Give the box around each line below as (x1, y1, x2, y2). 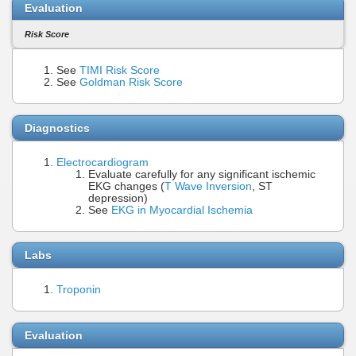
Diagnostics (25, 121, 90, 134)
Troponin (56, 284, 101, 296)
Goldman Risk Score (79, 76, 183, 89)
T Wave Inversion (164, 180, 252, 192)
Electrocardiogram (56, 156, 149, 168)
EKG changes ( (88, 180, 164, 192)
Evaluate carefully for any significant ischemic (88, 168, 315, 180)
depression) (88, 192, 148, 204)
